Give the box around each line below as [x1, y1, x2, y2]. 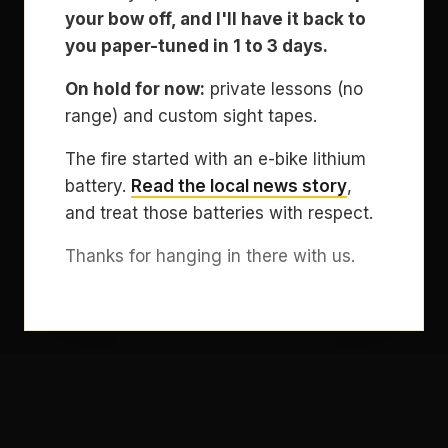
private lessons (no [205, 79, 363, 99]
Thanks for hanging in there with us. [65, 246, 355, 266]
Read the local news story [131, 176, 347, 196]
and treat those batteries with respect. [65, 203, 373, 223]
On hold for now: [65, 79, 205, 99]
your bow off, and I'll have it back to [65, 9, 366, 29]
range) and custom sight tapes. [65, 106, 317, 126]
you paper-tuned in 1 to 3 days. [65, 36, 328, 56]
